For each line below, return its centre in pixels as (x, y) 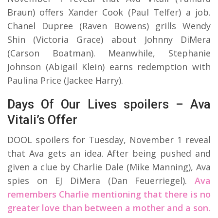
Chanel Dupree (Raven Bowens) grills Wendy (109, 26)
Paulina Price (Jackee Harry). (65, 80)
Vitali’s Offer (42, 120)
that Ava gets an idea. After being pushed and (109, 153)
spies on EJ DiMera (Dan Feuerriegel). (101, 180)
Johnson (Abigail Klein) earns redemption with (109, 66)
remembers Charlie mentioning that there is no (109, 194)
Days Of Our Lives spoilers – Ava (109, 104)
